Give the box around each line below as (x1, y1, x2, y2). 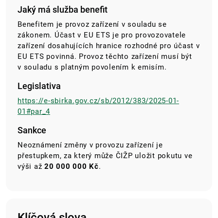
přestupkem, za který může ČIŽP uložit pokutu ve (18, 151, 193, 161)
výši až (18, 162, 44, 171)
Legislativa (18, 81, 61, 91)
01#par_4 (18, 107, 50, 116)
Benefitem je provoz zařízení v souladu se (18, 20, 167, 29)
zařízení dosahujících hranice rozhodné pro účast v (18, 41, 200, 51)
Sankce (18, 125, 46, 136)
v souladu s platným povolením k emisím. (18, 63, 167, 72)
